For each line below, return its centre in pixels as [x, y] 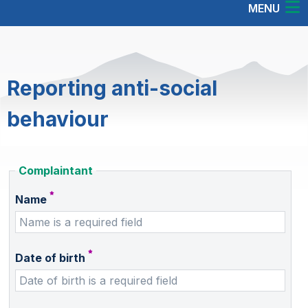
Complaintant [56, 171]
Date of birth [50, 258]
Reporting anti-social [112, 88]
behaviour [58, 119]
